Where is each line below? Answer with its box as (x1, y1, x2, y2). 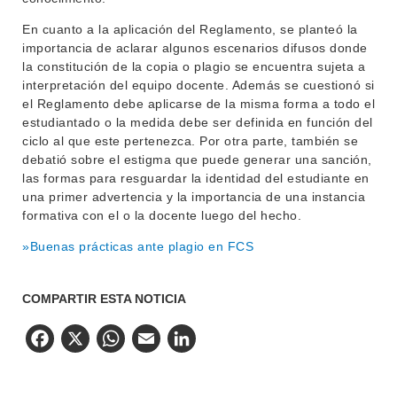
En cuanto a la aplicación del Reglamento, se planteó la (22, 22, 358, 36)
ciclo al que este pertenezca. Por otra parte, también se (22, 134, 358, 148)
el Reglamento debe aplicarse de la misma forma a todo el (22, 97, 375, 111)
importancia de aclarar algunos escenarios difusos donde (22, 41, 368, 55)
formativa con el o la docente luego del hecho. (22, 208, 301, 222)
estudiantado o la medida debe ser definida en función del (22, 115, 373, 129)
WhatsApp (128, 325, 259, 357)
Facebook (57, 325, 183, 357)
